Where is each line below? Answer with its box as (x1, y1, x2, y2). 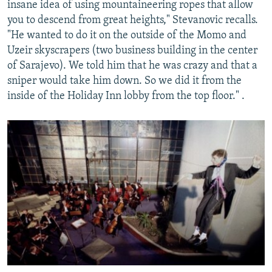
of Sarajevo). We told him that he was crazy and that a (7, 60, 257, 72)
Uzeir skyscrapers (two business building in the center (7, 45, 257, 57)
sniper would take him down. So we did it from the (7, 75, 242, 87)
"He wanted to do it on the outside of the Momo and (7, 30, 246, 42)
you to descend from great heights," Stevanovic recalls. (7, 15, 258, 27)
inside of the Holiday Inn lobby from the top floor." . (7, 90, 245, 103)
